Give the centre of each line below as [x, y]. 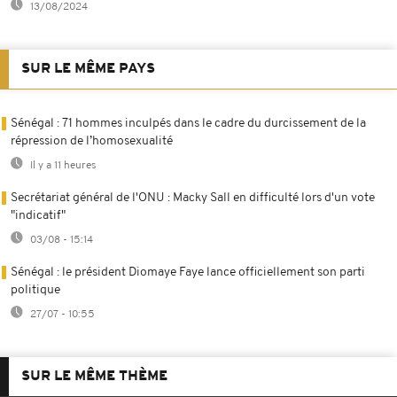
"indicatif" [38, 216]
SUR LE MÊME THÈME [94, 377]
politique [35, 291]
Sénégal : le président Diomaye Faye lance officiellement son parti [188, 273]
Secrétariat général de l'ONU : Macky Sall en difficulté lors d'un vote [193, 198]
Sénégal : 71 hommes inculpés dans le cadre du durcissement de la [188, 124]
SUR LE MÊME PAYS [88, 70]
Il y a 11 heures [62, 166]
